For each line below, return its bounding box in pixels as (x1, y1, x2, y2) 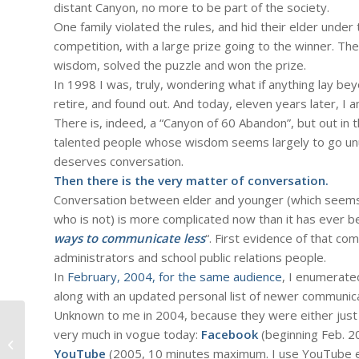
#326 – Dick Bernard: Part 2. (28, 320, 159, 334)
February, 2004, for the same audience (67, 268, 282, 284)
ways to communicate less (54, 229, 205, 246)
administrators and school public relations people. (54, 248, 326, 265)
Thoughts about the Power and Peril (28, 337, 203, 351)
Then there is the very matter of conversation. (54, 171, 329, 188)
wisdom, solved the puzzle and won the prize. (54, 56, 306, 73)
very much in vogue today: (54, 325, 201, 342)
